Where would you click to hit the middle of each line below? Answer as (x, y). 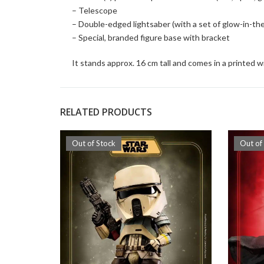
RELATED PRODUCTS (106, 112)
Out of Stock (94, 143)
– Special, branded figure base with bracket (151, 38)
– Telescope (95, 11)
